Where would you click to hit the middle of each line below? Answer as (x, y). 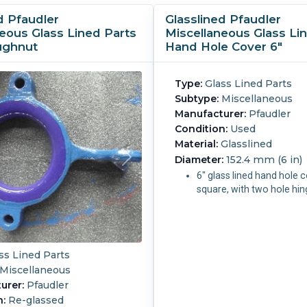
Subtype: (197, 98)
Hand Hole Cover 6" (224, 47)
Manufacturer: (211, 114)
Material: (197, 144)
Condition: (201, 129)
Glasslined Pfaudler (223, 20)
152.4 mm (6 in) (263, 159)
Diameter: (199, 159)
